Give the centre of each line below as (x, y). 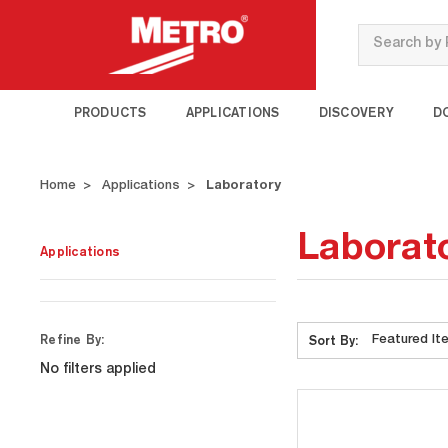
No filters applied (98, 369)
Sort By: (333, 340)
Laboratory (243, 186)
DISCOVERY (356, 111)
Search (382, 33)
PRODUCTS (110, 111)
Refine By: (72, 339)
